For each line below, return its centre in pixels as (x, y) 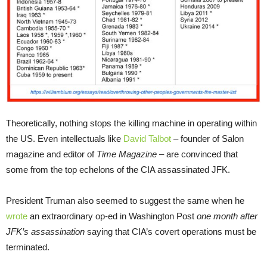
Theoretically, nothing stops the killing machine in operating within (131, 123)
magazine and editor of (51, 154)
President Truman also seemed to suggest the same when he (125, 201)
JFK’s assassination (45, 232)
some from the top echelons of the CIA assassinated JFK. (118, 170)
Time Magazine (127, 154)
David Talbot (147, 139)
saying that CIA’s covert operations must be (170, 232)
